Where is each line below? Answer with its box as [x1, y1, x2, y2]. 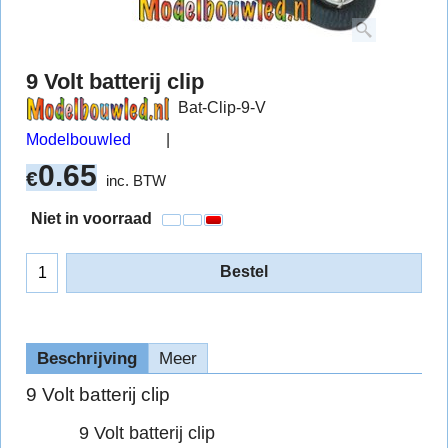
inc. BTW [106, 172, 166, 189]
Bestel [220, 262, 268, 280]
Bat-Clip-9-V [178, 98, 266, 116]
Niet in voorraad [31, 209, 152, 227]
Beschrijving [37, 348, 137, 368]
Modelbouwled [26, 130, 131, 148]
